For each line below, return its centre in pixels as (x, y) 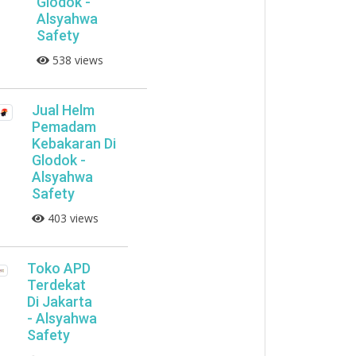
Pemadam (64, 127)
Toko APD (58, 268)
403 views (71, 218)
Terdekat (56, 285)
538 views (76, 60)
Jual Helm (63, 110)
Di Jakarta (59, 302)
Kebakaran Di (74, 143)
